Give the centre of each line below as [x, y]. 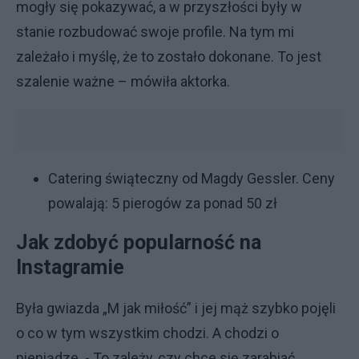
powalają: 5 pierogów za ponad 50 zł [163, 203]
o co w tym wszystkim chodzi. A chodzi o [147, 333]
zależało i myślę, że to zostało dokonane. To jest [169, 56]
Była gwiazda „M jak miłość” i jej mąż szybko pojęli [176, 308]
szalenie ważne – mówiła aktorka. [123, 81]
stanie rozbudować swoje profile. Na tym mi [155, 32]
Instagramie [70, 267]
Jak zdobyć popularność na [139, 242]
